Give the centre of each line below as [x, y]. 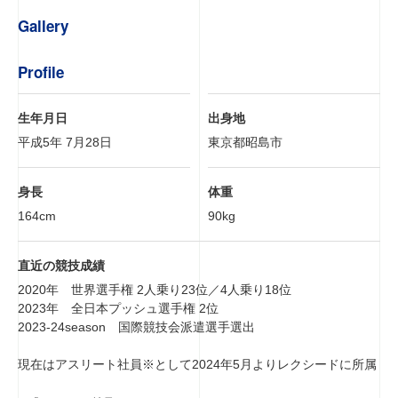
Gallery [43, 26]
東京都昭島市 [245, 142]
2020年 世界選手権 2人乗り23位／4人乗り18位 [155, 290]
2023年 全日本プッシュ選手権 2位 [118, 308]
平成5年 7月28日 [65, 142]
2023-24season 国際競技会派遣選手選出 [136, 327]
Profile [41, 72]
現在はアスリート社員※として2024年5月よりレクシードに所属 [197, 364]
